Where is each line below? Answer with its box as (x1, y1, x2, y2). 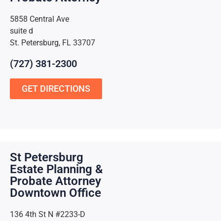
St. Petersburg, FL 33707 (10, 37, 95, 47)
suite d (10, 26, 33, 36)
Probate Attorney (10, 174, 101, 188)
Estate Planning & (10, 162, 103, 177)
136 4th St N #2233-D (10, 210, 85, 220)
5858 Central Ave (10, 14, 69, 24)
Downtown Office (10, 186, 101, 200)
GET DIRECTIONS (22, 83, 90, 94)
